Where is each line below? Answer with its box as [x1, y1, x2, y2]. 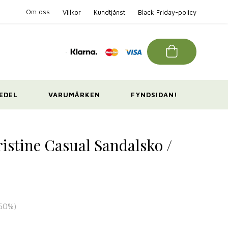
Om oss [25, 8, 50, 16]
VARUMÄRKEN [48, 91, 100, 99]
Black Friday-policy [137, 8, 196, 16]
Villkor [62, 8, 81, 16]
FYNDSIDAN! [130, 91, 178, 99]
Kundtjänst [93, 8, 125, 16]
